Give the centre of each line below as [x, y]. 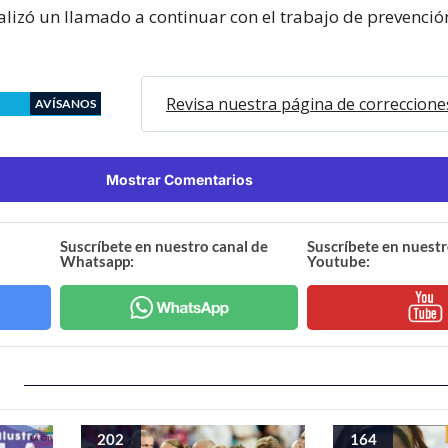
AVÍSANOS [65, 103]
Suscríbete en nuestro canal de [164, 245]
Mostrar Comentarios [179, 179]
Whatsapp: [97, 260]
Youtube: [338, 260]
